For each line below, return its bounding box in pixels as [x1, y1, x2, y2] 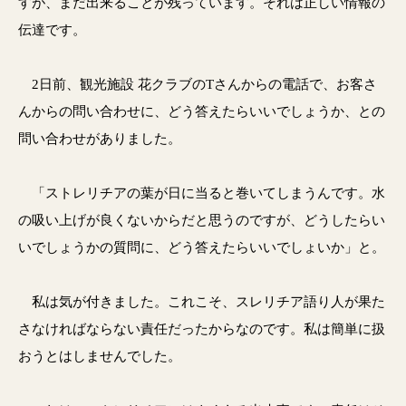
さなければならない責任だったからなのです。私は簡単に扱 [18, 321, 385, 336]
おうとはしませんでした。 [18, 348, 181, 363]
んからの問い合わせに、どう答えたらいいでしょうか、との [18, 103, 385, 119]
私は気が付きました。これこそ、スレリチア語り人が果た [18, 294, 385, 309]
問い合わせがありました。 [18, 130, 181, 146]
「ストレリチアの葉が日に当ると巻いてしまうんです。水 [18, 185, 385, 200]
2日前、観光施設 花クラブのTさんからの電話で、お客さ [18, 76, 377, 92]
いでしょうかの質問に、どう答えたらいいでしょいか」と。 [18, 239, 385, 255]
